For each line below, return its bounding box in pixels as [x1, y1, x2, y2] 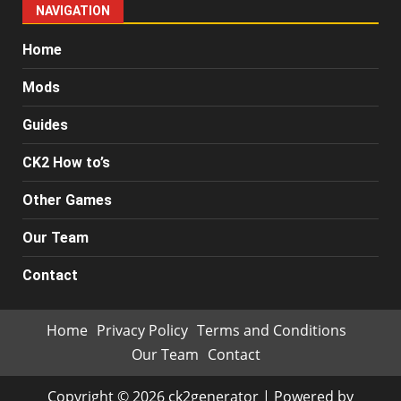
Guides [22, 116, 68, 134]
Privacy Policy [96, 320, 188, 341]
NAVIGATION [36, 4, 110, 19]
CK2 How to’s [22, 154, 110, 172]
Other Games [22, 192, 112, 209]
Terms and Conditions [196, 320, 346, 341]
